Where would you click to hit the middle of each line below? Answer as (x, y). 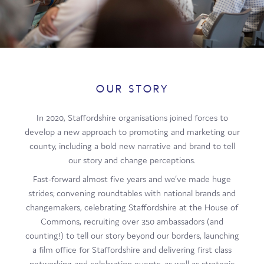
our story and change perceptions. (132, 160)
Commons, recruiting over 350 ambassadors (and (132, 221)
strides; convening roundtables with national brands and (132, 193)
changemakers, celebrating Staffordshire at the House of (132, 207)
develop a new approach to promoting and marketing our (132, 131)
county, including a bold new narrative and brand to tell (132, 146)
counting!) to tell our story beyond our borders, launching (132, 235)
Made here (132, 36)
